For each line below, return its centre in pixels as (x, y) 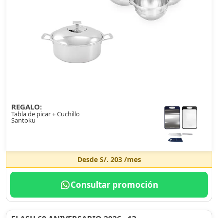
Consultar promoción (114, 185)
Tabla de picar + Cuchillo (45, 114)
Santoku (23, 120)
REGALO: (27, 107)
